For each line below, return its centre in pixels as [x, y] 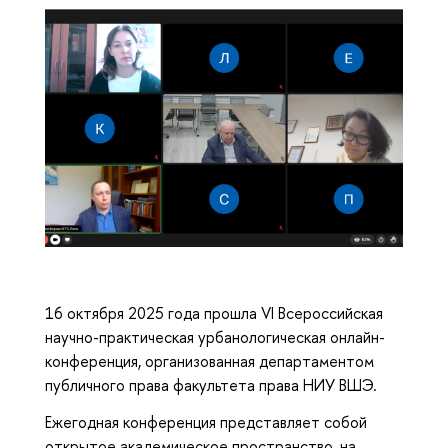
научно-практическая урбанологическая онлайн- [215, 336]
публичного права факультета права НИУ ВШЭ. [211, 384]
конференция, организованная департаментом [209, 360]
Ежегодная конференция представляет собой [206, 421]
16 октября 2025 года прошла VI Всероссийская [214, 312]
